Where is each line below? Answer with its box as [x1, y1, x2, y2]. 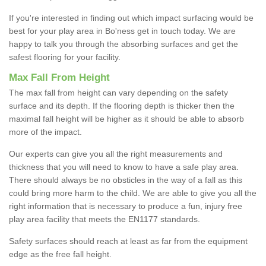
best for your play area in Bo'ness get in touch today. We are [9, 26, 236, 36]
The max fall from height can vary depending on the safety [9, 88, 228, 98]
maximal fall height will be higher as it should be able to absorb [9, 114, 244, 124]
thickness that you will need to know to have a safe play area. [9, 162, 239, 172]
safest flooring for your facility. [9, 52, 123, 62]
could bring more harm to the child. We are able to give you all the [9, 188, 256, 198]
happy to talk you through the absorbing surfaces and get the [9, 39, 238, 49]
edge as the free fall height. [9, 249, 112, 259]
